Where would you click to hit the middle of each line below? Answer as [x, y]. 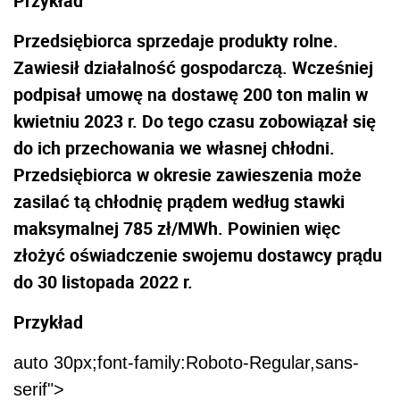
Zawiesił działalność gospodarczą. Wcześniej [193, 67]
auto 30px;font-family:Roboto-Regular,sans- [186, 362]
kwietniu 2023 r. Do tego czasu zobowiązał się [195, 121]
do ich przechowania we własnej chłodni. [174, 147]
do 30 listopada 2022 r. [103, 281]
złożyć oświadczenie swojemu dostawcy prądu [198, 254]
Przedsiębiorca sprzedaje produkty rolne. [176, 40]
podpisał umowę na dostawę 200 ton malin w [191, 94]
